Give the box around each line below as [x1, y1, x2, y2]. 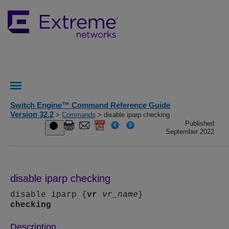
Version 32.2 [10, 110, 54, 119]
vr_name [102, 190, 138, 200]
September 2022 [166, 128, 215, 135]
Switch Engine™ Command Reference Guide [10, 101, 170, 109]
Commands [62, 111, 96, 119]
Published [185, 120, 215, 127]
